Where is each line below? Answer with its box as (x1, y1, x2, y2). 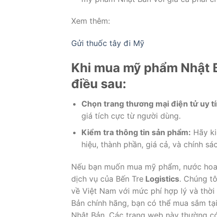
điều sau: (71, 76, 126, 91)
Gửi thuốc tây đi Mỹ (71, 38, 144, 48)
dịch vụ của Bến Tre (71, 174, 143, 184)
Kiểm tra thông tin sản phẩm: (81, 127, 191, 138)
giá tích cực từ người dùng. (81, 110, 181, 121)
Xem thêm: (71, 16, 110, 26)
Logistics (143, 174, 179, 184)
